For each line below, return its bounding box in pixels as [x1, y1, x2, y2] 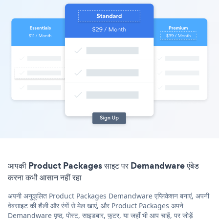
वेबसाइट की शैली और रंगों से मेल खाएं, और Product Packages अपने [8, 201, 183, 211]
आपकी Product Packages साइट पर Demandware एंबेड [8, 159, 199, 172]
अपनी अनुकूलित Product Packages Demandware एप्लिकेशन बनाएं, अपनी [8, 191, 209, 201]
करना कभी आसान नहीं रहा [8, 171, 82, 184]
